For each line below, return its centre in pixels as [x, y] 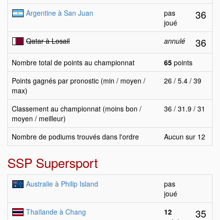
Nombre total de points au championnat [73, 62]
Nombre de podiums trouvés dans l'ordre [75, 137]
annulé [175, 41]
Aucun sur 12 [185, 137]
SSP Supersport [53, 162]
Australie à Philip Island [62, 184]
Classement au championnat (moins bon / [77, 109]
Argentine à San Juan [60, 13]
